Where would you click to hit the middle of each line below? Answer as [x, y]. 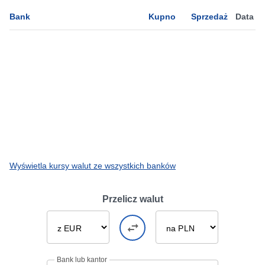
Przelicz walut [132, 199]
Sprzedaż [209, 17]
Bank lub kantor [82, 260]
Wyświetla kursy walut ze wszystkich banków [93, 166]
